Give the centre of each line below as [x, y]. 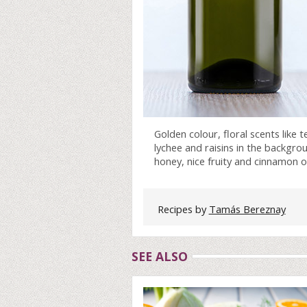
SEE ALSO [160, 257]
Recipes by [183, 209]
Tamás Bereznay [247, 209]
